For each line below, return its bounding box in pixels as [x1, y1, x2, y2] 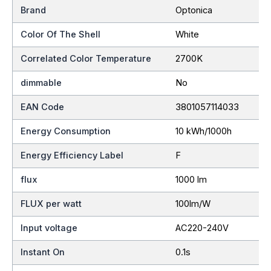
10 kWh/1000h [175, 125, 232, 137]
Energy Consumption [21, 125, 111, 137]
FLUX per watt [21, 198, 82, 209]
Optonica [175, 4, 212, 16]
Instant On [21, 246, 65, 258]
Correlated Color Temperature [21, 53, 152, 64]
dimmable [21, 77, 62, 88]
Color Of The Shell [21, 28, 101, 40]
